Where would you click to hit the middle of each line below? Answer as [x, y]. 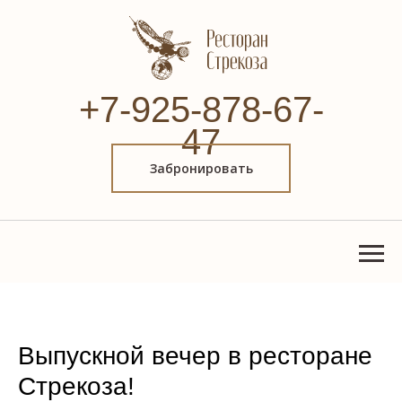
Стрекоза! [76, 386]
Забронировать [201, 168]
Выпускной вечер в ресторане [195, 356]
